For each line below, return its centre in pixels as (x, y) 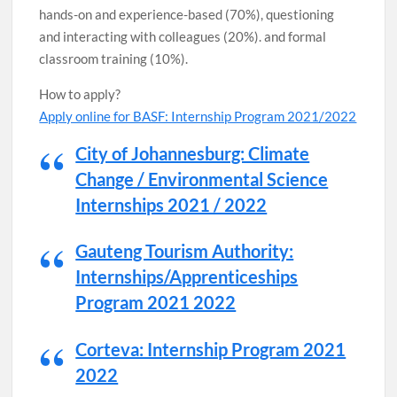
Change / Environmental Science (202, 179)
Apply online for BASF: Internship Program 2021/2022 (198, 116)
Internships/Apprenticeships (187, 277)
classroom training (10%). (114, 58)
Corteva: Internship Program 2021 (211, 349)
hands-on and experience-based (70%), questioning (187, 14)
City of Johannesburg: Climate (193, 153)
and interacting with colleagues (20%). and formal (183, 36)
